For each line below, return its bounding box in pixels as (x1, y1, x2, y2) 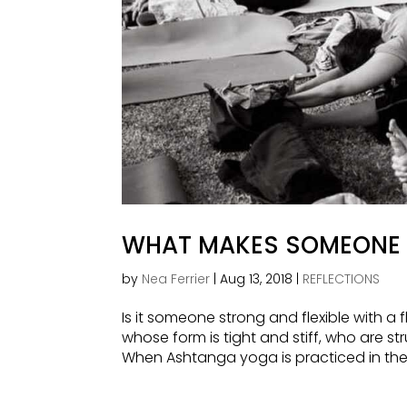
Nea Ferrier (142, 269, 211, 288)
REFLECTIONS (303, 269, 381, 288)
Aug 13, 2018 (220, 269, 293, 288)
